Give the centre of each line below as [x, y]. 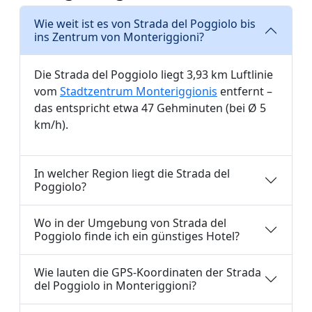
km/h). [51, 124]
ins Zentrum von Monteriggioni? [119, 37]
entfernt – [245, 91]
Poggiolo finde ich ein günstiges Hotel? [137, 236]
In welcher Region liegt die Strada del [132, 173]
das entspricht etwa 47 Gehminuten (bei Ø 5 [151, 108]
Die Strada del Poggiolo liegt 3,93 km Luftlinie [154, 74]
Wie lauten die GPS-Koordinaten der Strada [148, 272]
